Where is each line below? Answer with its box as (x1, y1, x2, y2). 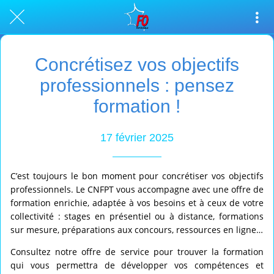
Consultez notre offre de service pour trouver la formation (10, 245, 264, 257)
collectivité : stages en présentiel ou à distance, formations (10, 210, 264, 222)
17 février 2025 (100, 131, 174, 144)
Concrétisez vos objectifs (35, 54, 239, 75)
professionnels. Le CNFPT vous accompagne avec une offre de (10, 183, 264, 195)
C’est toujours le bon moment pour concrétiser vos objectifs (10, 169, 264, 182)
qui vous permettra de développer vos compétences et (10, 259, 264, 271)
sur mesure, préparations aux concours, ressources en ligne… (10, 223, 263, 235)
